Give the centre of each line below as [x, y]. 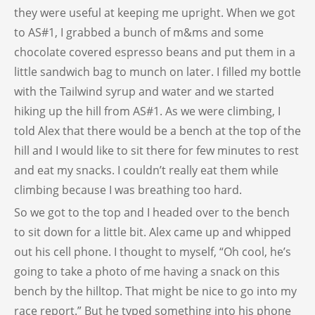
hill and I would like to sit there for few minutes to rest [156, 151]
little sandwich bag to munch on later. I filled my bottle [157, 72]
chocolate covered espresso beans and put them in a [155, 52]
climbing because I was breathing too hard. [128, 190]
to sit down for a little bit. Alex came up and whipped [153, 232]
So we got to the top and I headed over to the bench [152, 213]
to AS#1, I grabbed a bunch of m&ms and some [139, 33]
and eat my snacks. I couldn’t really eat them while [146, 171]
